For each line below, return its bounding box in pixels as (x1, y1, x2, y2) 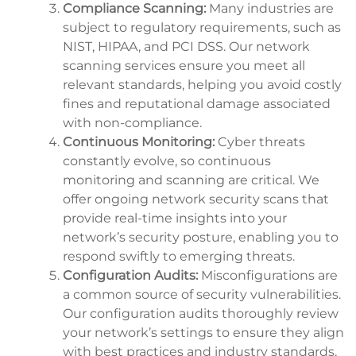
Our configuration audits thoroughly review (63, 305, 339, 321)
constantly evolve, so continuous (63, 153, 271, 168)
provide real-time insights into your (63, 210, 287, 226)
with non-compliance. (63, 114, 202, 130)
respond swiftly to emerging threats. (63, 248, 295, 264)
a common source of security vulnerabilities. (63, 286, 341, 302)
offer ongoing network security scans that (63, 191, 329, 207)
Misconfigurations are (201, 267, 338, 283)
